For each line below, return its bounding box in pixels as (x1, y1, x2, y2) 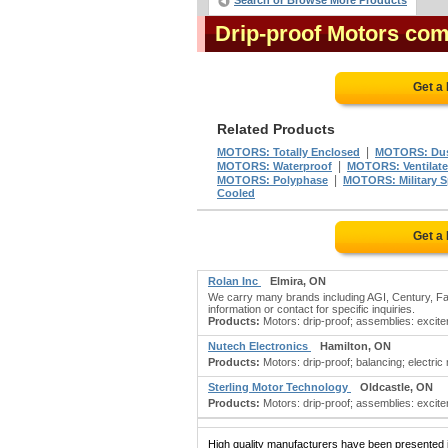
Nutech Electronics (208, 340, 311, 352)
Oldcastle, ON (360, 381, 433, 393)
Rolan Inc (208, 275, 261, 287)
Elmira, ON (270, 275, 326, 287)
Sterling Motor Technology (208, 381, 351, 393)
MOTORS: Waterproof (217, 160, 332, 172)
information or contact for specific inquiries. (208, 303, 415, 315)
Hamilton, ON (320, 340, 391, 352)
